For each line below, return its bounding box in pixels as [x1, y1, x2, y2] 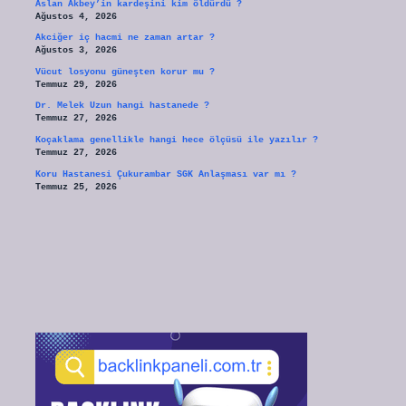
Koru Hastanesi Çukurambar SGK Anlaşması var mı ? [34, 169, 296, 179]
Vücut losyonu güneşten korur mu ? [34, 66, 215, 77]
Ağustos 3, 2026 [34, 45, 117, 56]
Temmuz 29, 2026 [34, 79, 117, 90]
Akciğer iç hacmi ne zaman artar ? [34, 33, 215, 43]
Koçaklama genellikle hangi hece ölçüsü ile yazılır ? [34, 135, 318, 146]
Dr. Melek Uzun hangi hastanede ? [34, 101, 209, 111]
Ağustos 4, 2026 [34, 11, 117, 22]
